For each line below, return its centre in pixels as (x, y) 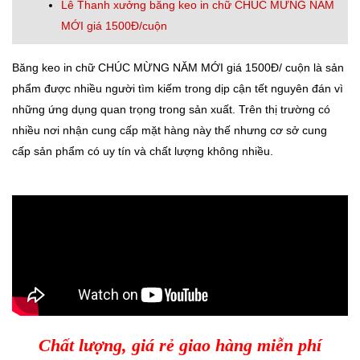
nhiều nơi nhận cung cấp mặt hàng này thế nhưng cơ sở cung (170, 130)
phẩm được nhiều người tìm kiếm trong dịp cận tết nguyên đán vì (178, 88)
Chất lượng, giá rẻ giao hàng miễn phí (180, 345)
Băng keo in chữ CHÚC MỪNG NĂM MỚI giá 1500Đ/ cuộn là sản (178, 67)
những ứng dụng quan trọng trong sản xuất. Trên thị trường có (171, 109)
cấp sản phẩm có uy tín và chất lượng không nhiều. (143, 151)
